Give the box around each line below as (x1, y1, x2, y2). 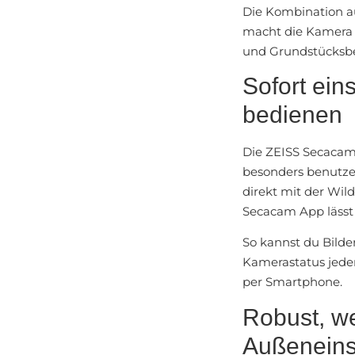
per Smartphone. (242, 274, 343, 290)
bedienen (242, 101, 343, 128)
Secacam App (242, 203, 325, 219)
